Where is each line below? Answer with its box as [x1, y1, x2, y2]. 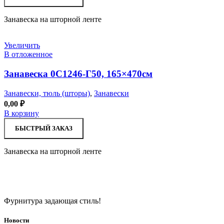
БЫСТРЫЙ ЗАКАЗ [15, 124, 72, 132]
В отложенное [4, 50, 52, 59]
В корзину [4, 108, 39, 117]
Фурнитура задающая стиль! [4, 196, 101, 205]
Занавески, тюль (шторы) [4, 88, 90, 97]
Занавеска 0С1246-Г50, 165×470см [4, 68, 152, 79]
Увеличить [4, 41, 40, 50]
